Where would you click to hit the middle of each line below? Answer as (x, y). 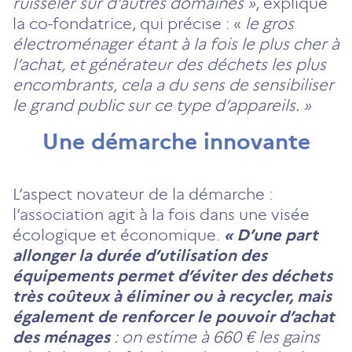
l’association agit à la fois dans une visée (161, 214)
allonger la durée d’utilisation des (140, 255)
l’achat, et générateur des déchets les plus (169, 64)
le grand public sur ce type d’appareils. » (162, 105)
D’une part (277, 235)
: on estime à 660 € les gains (215, 337)
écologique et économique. (118, 235)
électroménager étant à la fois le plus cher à (176, 44)
